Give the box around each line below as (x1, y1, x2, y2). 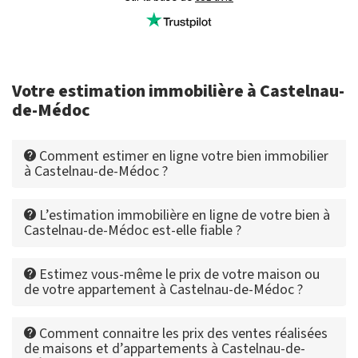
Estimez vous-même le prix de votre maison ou (36, 264, 320, 284)
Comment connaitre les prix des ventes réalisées (36, 323, 328, 344)
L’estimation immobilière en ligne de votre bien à (36, 205, 330, 225)
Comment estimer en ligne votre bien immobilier (36, 145, 328, 166)
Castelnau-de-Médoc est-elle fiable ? (24, 220, 241, 241)
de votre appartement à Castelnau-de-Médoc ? (24, 279, 303, 300)
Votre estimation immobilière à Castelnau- (12, 78, 344, 104)
